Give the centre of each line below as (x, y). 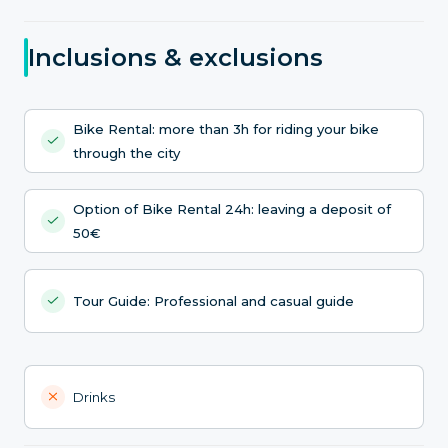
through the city (126, 152)
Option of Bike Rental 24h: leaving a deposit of (232, 208)
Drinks (94, 396)
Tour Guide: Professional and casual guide (213, 300)
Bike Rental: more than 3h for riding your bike (226, 128)
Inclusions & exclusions (175, 57)
